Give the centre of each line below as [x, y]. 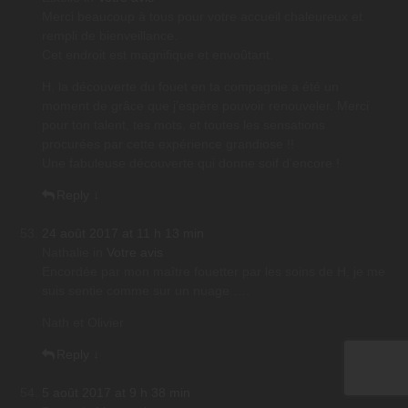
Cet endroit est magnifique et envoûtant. [158, 55]
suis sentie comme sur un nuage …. [146, 291]
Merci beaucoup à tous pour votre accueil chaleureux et [202, 17]
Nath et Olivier [83, 323]
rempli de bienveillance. [110, 36]
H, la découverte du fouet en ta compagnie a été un [190, 87]
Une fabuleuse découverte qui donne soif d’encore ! [191, 163]
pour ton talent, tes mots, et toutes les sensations [184, 125]
